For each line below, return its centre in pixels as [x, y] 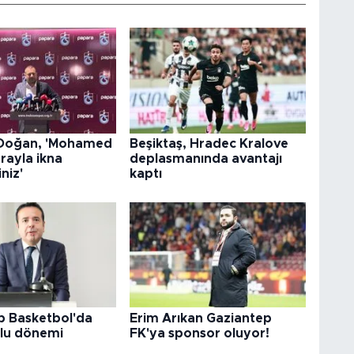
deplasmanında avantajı [205, 159]
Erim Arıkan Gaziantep [200, 318]
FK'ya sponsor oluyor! [199, 333]
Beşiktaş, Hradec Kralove [209, 144]
